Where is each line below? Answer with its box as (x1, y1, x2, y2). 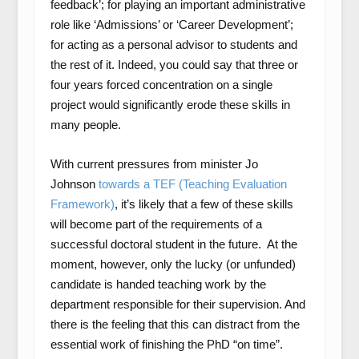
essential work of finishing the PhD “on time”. (50, 337, 286, 351)
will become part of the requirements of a (50, 217, 262, 231)
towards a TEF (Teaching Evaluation (98, 177, 287, 191)
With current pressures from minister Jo (50, 157, 258, 171)
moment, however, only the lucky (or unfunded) (50, 257, 296, 271)
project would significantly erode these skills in (50, 98, 290, 111)
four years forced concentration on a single (50, 78, 272, 91)
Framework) (50, 197, 115, 211)
